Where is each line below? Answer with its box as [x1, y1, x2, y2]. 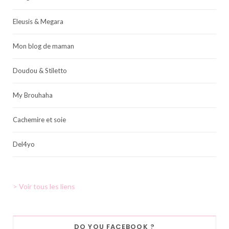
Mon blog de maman [13, 41, 74, 50]
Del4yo [13, 140, 35, 148]
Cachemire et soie [13, 115, 66, 124]
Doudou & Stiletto [13, 66, 67, 75]
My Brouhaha [13, 90, 53, 99]
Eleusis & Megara [13, 17, 63, 26]
